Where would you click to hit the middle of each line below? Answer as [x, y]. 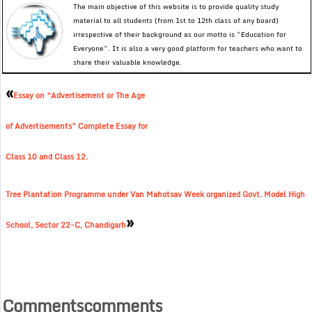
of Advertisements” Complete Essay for [77, 126]
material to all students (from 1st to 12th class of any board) [176, 21]
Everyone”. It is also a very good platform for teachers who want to [188, 48]
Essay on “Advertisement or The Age [79, 96]
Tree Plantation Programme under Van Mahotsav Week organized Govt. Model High [156, 195]
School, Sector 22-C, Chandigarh [66, 225]
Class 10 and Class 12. [47, 157]
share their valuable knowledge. [128, 62]
